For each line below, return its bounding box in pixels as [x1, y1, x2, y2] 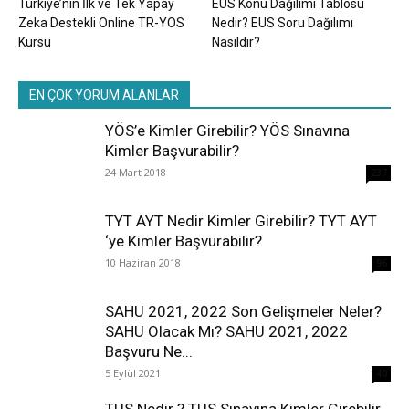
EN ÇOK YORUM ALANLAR [29, 87, 179, 102]
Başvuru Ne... [105, 341, 193, 361]
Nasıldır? [211, 34, 260, 49]
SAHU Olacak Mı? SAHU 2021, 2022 [105, 321, 348, 341]
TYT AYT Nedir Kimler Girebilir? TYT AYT [105, 211, 377, 230]
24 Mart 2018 [105, 164, 166, 179]
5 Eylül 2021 [105, 365, 161, 380]
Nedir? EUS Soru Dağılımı [211, 15, 353, 30]
